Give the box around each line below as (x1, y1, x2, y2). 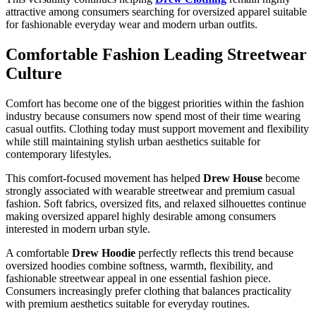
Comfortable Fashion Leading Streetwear (6, 44, 307, 63)
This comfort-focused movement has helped (6, 171, 203, 184)
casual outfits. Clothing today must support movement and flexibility (6, 122, 309, 135)
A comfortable (6, 246, 72, 259)
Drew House (203, 171, 262, 184)
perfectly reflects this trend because (135, 246, 293, 259)
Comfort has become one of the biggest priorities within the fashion (6, 97, 304, 109)
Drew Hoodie (72, 246, 135, 259)
